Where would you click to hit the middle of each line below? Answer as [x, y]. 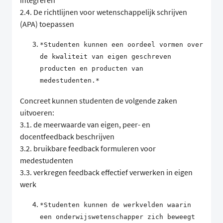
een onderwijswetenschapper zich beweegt [117, 217]
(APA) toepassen [47, 24]
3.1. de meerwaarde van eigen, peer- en [85, 125]
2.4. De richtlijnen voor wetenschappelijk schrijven [104, 12]
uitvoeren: [37, 113]
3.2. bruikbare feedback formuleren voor [88, 149]
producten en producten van [92, 69]
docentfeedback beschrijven [67, 137]
